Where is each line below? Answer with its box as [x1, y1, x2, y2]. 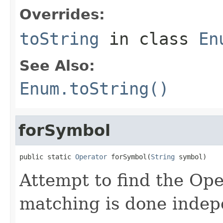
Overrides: [19, 5, 105, 23]
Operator [75, 152, 107, 161]
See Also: [19, 57, 95, 74]
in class [99, 28, 199, 49]
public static [19, 152, 75, 161]
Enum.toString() [19, 78, 169, 99]
